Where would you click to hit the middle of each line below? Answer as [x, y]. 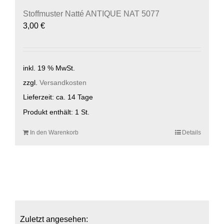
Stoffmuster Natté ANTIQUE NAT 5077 [91, 13]
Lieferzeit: [39, 97]
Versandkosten [63, 83]
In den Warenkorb [54, 133]
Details [191, 133]
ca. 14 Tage [74, 97]
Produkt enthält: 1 [52, 112]
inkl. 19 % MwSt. [49, 68]
